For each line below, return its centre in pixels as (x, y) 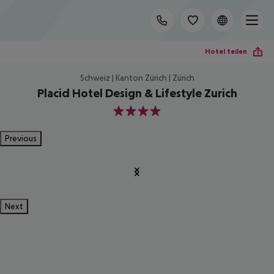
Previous (21, 138)
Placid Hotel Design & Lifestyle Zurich (137, 93)
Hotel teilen (226, 51)
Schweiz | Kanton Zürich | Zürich (137, 78)
